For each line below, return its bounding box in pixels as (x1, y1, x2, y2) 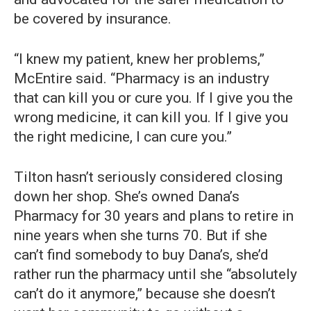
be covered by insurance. (14, 10, 171, 28)
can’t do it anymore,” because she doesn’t (14, 285, 276, 303)
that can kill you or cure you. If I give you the (14, 90, 293, 107)
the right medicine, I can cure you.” (14, 128, 232, 146)
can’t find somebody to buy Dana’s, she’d (14, 246, 269, 264)
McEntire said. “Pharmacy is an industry (14, 70, 269, 87)
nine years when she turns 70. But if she (14, 227, 267, 244)
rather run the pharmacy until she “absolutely (14, 266, 297, 283)
